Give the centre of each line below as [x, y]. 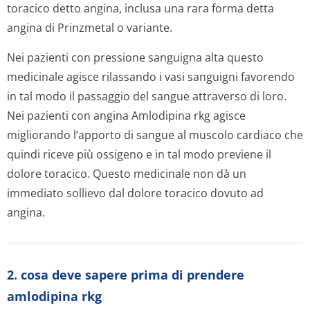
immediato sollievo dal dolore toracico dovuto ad [135, 193]
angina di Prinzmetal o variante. [90, 28]
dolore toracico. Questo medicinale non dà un [127, 174]
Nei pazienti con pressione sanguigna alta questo [135, 57]
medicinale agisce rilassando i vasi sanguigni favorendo [151, 77]
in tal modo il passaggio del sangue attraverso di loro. [147, 96]
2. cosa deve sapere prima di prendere [126, 275]
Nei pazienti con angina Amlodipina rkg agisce [126, 116]
